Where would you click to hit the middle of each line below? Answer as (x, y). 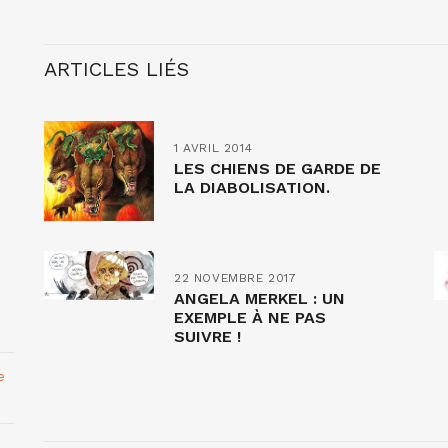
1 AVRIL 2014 (213, 147)
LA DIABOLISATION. (252, 187)
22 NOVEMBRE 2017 (235, 277)
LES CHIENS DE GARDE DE (277, 168)
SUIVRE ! (207, 336)
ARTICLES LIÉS (116, 68)
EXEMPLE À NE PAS (250, 317)
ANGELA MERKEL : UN (259, 298)
